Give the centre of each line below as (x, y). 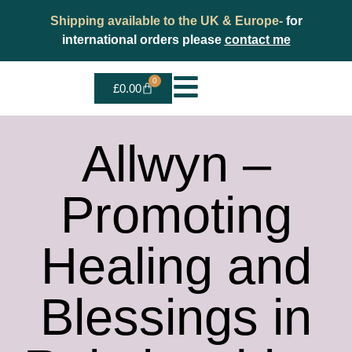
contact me (257, 40)
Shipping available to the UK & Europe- (168, 21)
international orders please (143, 40)
